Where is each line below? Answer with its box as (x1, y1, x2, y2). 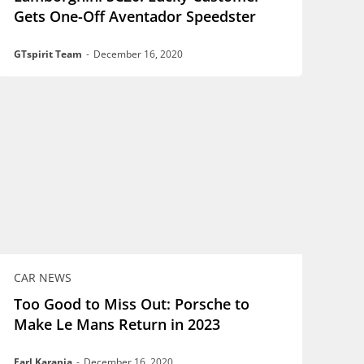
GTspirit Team (14, 46, 83, 61)
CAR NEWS (14, 270, 72, 286)
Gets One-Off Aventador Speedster (14, 6, 257, 26)
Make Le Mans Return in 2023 (14, 314, 221, 335)
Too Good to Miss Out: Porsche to (14, 294, 250, 314)
